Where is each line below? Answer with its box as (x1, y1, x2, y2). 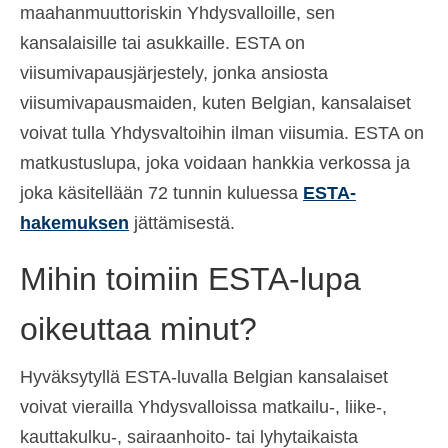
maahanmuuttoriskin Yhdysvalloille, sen (20, 2, 335, 23)
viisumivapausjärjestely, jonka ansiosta (20, 62, 328, 83)
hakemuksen (20, 212, 129, 233)
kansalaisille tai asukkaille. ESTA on (20, 32, 305, 53)
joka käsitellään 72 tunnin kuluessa (20, 182, 303, 203)
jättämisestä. (129, 212, 235, 233)
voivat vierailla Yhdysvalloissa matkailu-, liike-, (20, 396, 387, 417)
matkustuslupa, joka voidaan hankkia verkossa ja (20, 152, 410, 173)
